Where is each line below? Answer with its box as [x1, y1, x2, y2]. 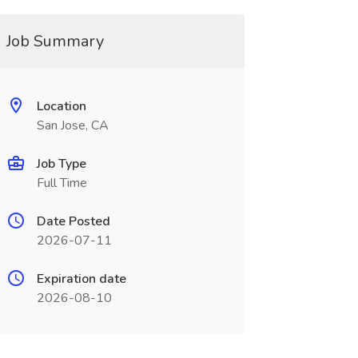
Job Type [36, 155, 86, 173]
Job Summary [6, 30, 104, 52]
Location [36, 97, 86, 115]
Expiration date [36, 270, 126, 288]
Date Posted [36, 213, 110, 230]
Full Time [36, 174, 87, 192]
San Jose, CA [36, 117, 109, 134]
